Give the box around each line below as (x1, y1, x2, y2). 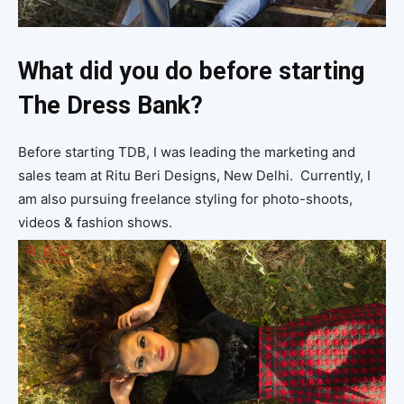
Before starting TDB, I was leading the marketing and (18, 143, 355, 161)
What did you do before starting (18, 57, 364, 87)
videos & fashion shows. (18, 214, 172, 232)
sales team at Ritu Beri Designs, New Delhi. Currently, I (18, 167, 371, 185)
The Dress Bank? (18, 91, 203, 121)
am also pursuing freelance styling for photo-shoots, (18, 190, 353, 208)
